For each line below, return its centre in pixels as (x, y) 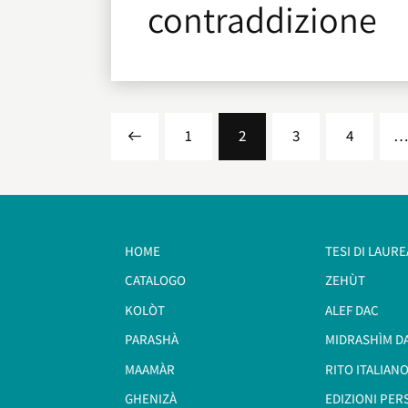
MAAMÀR (150, 369)
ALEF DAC (352, 310)
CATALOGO (155, 280)
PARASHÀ (152, 340)
